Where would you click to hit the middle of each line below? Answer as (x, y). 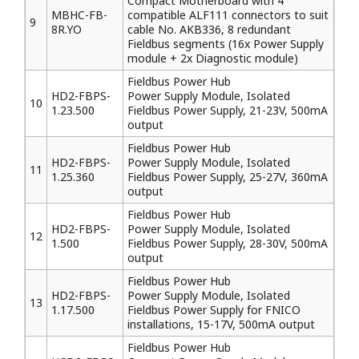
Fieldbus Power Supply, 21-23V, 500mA (228, 110)
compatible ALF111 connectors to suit (228, 15)
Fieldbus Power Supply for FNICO (214, 310)
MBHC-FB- (79, 15)
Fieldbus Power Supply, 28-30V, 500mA (228, 243)
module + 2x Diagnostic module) (213, 58)
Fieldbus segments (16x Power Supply (226, 44)
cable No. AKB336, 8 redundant (209, 29)
